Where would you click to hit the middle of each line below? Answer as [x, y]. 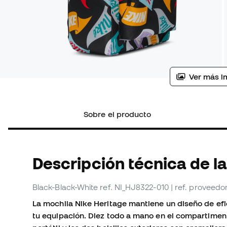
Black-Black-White [65, 187]
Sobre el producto [118, 114]
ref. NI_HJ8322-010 [134, 187]
